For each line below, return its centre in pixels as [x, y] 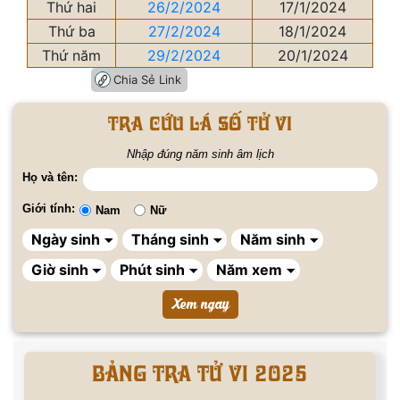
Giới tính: [49, 208]
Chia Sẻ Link [147, 79]
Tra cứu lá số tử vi [200, 122]
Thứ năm [71, 55]
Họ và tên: [50, 177]
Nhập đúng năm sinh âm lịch [200, 154]
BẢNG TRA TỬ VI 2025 [200, 372]
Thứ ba [71, 31]
